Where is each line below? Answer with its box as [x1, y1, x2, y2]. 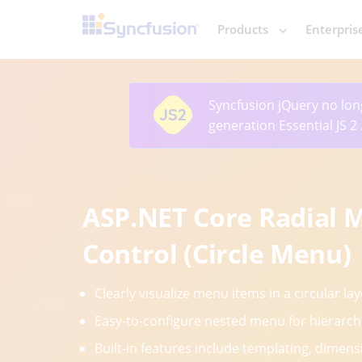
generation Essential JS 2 [208, 116, 360, 134]
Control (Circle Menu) [82, 235, 351, 271]
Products [217, 21, 268, 37]
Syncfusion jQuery [208, 95, 322, 114]
